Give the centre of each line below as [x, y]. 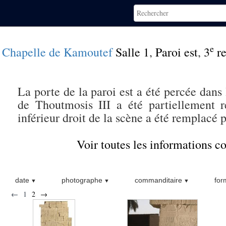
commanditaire [158, 180]
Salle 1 [132, 52]
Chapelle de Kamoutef [57, 52]
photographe [82, 180]
